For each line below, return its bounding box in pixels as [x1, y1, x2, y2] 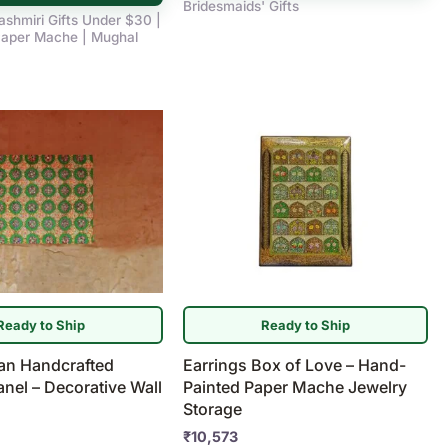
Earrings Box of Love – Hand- [183, 355, 407, 376]
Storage [183, 399, 243, 420]
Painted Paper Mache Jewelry [183, 377, 408, 398]
